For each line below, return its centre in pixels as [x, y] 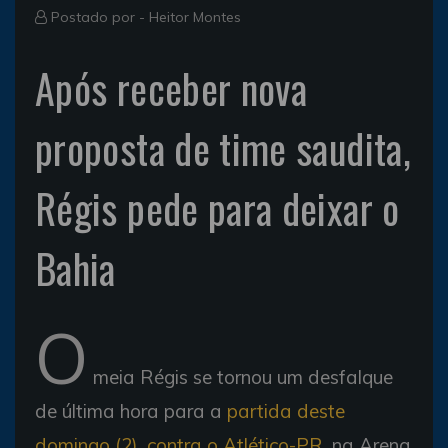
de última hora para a [131, 410]
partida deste [286, 410]
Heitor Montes [195, 16]
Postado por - [98, 16]
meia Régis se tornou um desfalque [240, 376]
